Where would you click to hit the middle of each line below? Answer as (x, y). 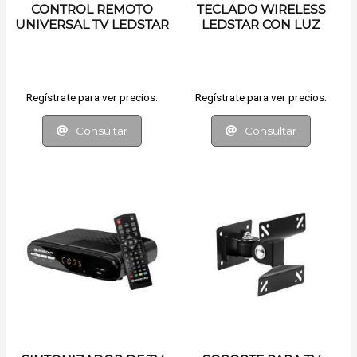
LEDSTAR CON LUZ (261, 24)
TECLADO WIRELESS (261, 9)
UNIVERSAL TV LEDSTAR (92, 24)
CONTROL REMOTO (92, 9)
